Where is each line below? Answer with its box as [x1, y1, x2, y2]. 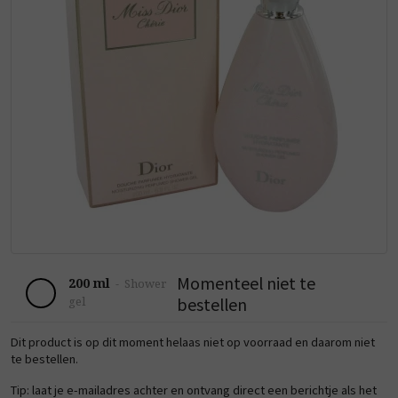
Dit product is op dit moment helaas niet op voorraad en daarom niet [11, 333, 375, 350]
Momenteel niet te [176, 271, 315, 294]
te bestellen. [11, 350, 78, 367]
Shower [124, 275, 166, 291]
